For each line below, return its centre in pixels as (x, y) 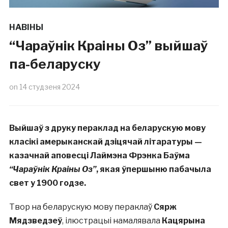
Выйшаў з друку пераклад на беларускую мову (107, 128)
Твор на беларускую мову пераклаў (81, 207)
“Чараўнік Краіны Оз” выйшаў (108, 46)
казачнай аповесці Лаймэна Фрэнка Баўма (99, 156)
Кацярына (183, 221)
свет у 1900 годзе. (47, 183)
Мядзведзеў (35, 221)
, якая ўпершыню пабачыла (153, 169)
